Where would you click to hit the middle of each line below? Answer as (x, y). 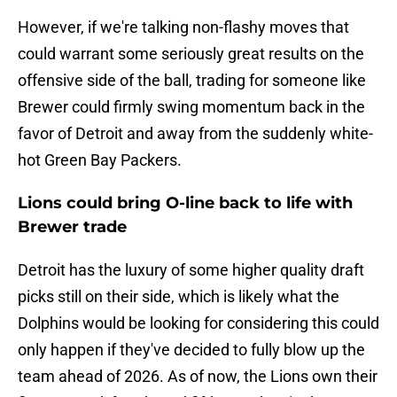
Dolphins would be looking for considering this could (198, 323)
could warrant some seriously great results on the (191, 54)
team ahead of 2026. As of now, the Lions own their (198, 377)
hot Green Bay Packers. (100, 160)
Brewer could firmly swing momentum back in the (191, 107)
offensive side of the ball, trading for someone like (192, 81)
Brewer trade (72, 227)
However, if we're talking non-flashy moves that (183, 27)
